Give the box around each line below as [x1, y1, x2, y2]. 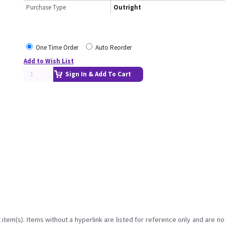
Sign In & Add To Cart [65, 70, 131, 78]
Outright [114, 3, 141, 12]
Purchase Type [26, 3, 66, 12]
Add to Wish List [24, 57, 74, 65]
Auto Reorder [95, 43, 132, 52]
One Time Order [36, 43, 78, 52]
